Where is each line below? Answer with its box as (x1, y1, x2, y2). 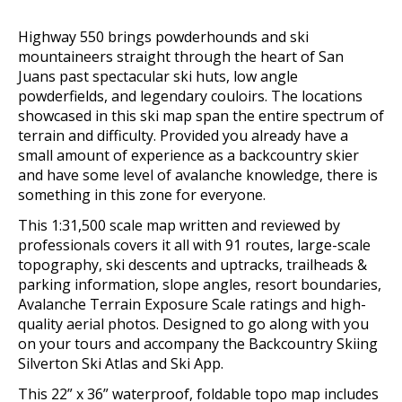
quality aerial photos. (18, 314, 162, 335)
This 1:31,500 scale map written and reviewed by (18, 215, 340, 236)
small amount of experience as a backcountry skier (18, 145, 359, 166)
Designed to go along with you (162, 314, 369, 335)
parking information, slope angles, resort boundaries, (18, 275, 381, 295)
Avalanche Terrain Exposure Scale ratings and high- (18, 294, 366, 315)
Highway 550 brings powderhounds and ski (18, 27, 309, 48)
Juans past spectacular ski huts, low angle (18, 66, 298, 87)
